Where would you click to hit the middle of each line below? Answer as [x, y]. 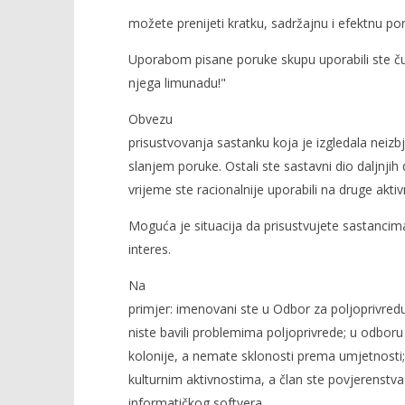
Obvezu [150, 119]
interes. [149, 249]
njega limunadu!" [177, 83]
